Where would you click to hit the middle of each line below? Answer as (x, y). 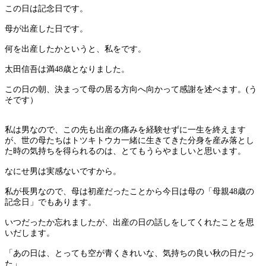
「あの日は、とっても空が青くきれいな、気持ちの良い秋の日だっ (129, 253)
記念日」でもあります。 (50, 202)
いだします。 (30, 233)
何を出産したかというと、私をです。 (75, 49)
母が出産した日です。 (46, 28)
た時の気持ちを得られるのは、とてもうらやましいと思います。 (125, 151)
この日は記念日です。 (46, 8)
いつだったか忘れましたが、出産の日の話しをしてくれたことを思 (129, 222)
